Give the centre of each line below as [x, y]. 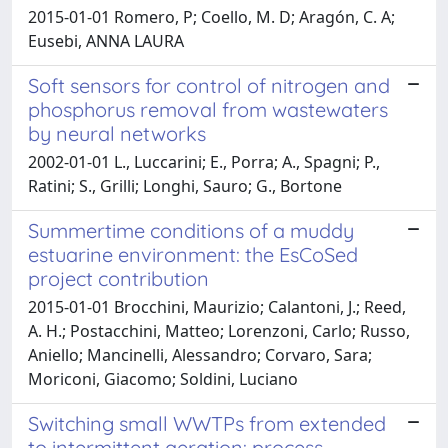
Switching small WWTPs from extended [207, 423]
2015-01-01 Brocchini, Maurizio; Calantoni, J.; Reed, [217, 306]
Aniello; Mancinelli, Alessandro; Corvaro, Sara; [200, 354]
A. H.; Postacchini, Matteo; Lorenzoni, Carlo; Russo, [219, 330]
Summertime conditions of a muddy [191, 230]
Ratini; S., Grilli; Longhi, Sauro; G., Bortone [185, 185]
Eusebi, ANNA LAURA [106, 40]
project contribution [118, 278]
